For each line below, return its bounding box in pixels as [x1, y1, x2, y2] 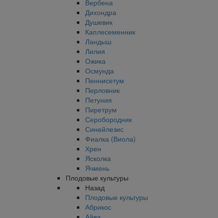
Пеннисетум [85, 75, 124, 85]
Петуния [85, 95, 112, 105]
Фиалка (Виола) [85, 134, 136, 144]
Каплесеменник [85, 27, 135, 36]
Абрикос [85, 202, 111, 212]
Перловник [85, 85, 120, 95]
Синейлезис [85, 124, 124, 134]
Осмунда [85, 66, 114, 75]
